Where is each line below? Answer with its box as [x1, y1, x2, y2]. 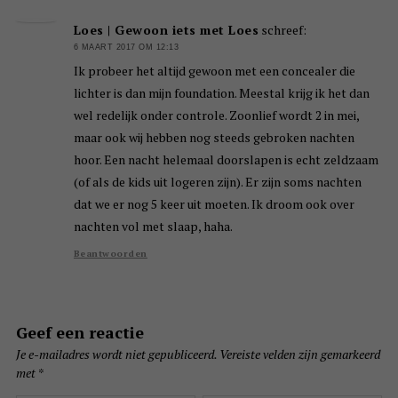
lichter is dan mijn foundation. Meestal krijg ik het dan [73, 84, 370, 102]
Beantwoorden [73, 248, 147, 260]
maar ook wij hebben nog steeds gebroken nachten [73, 129, 354, 147]
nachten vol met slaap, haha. [73, 218, 233, 235]
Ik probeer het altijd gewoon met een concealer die [73, 62, 355, 80]
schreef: [261, 20, 307, 38]
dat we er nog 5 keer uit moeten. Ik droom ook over [73, 195, 354, 213]
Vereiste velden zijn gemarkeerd [219, 346, 380, 363]
